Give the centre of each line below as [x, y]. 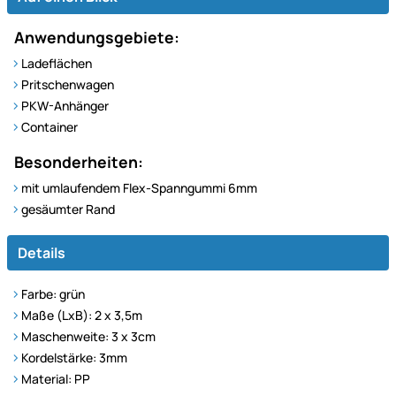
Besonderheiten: [79, 161]
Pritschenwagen [68, 84]
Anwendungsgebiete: [97, 37]
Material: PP [56, 378]
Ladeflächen [57, 63]
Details [42, 252]
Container [49, 126]
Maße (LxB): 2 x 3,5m [82, 315]
